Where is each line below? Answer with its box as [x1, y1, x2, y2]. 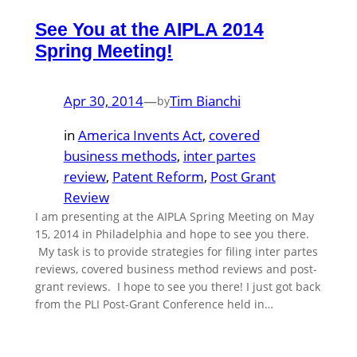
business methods [63, 147, 177, 166]
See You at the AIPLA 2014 [34, 19, 264, 41]
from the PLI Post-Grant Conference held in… [34, 296, 273, 312]
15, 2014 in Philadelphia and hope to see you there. [34, 226, 309, 242]
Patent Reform [112, 167, 204, 186]
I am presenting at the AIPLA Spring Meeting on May [34, 209, 314, 225]
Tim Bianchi [169, 92, 241, 111]
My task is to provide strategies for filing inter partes [34, 244, 318, 260]
